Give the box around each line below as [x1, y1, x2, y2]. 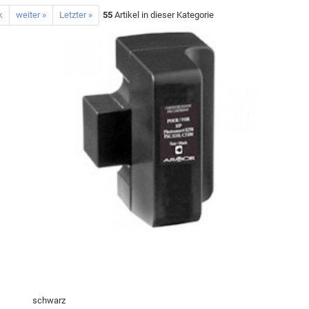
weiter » [15, 9, 46, 20]
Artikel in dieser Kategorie [112, 9, 214, 20]
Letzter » [59, 9, 92, 20]
